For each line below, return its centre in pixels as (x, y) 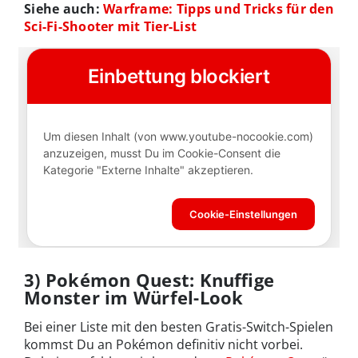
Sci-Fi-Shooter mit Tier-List (111, 26)
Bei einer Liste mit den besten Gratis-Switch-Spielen (179, 327)
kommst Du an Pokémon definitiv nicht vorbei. (163, 345)
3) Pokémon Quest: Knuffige (149, 280)
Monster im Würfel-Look (134, 298)
